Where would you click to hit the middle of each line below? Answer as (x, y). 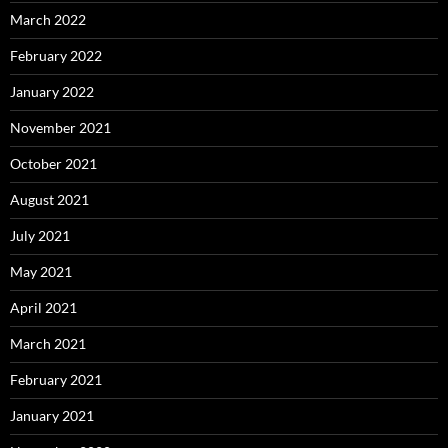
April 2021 (43, 307)
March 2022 (48, 19)
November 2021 (60, 127)
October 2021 (53, 163)
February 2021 (56, 379)
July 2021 (40, 235)
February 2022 (56, 55)
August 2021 (49, 199)
